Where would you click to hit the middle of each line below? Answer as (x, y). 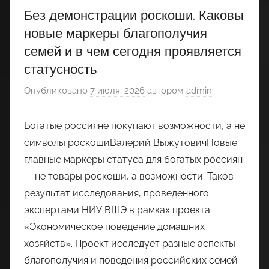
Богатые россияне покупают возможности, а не (134, 125)
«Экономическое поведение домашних (114, 226)
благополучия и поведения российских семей (131, 260)
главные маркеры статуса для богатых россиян (133, 159)
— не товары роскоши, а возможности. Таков (129, 176)
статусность (60, 69)
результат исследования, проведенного (116, 193)
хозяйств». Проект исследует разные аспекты (130, 243)
